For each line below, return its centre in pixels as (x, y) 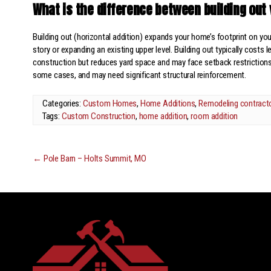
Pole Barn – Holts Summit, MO (94, 159)
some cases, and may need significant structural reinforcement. (139, 75)
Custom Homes (110, 104)
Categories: (63, 104)
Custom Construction (98, 116)
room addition (214, 116)
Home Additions (168, 104)
